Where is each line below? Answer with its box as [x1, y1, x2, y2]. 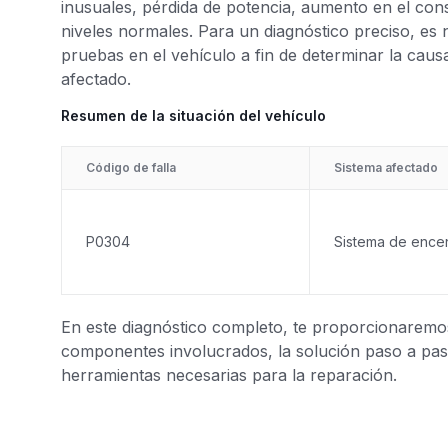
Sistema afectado [334, 160, 438, 175]
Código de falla [86, 160, 176, 175]
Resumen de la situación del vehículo [61, 107, 326, 124]
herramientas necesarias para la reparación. [61, 365, 397, 385]
